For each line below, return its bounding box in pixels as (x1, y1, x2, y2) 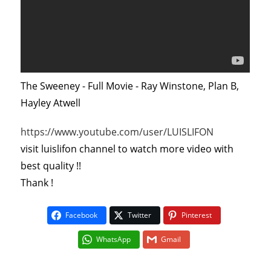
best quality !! (21, 159, 82, 173)
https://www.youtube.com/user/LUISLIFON (21, 125, 214, 139)
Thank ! (21, 176, 54, 190)
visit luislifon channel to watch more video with (21, 142, 234, 156)
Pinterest (181, 210, 212, 221)
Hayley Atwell (21, 96, 81, 110)
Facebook (65, 210, 97, 221)
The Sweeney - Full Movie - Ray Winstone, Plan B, (21, 79, 240, 93)
